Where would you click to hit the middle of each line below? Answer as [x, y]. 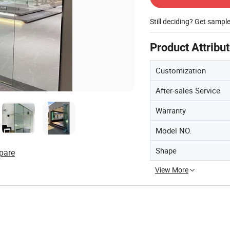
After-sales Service [188, 90]
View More [172, 169]
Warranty [171, 110]
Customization [181, 70]
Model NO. [174, 130]
